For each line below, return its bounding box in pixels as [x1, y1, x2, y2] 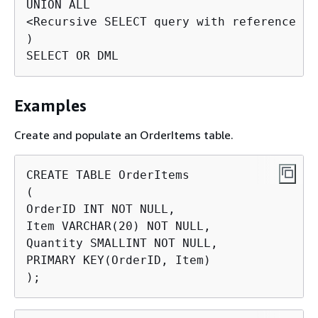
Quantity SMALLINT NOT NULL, [26, 236, 218, 250]
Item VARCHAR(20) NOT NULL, [26, 219, 211, 233]
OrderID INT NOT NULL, [26, 202, 175, 216]
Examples [14, 96, 87, 115]
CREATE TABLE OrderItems [26, 168, 190, 182]
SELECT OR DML [26, 49, 119, 62]
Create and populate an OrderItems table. [14, 128, 234, 142]
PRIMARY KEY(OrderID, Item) [26, 253, 211, 267]
